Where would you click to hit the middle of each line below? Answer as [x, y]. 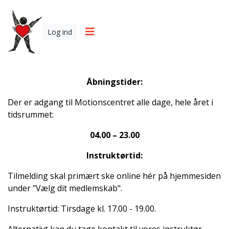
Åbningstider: [114, 82]
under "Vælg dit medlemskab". [65, 188]
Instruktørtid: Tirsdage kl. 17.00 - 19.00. [83, 209]
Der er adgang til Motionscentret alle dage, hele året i [110, 102]
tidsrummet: [31, 114]
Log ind [60, 32]
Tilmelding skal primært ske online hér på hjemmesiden [114, 176]
